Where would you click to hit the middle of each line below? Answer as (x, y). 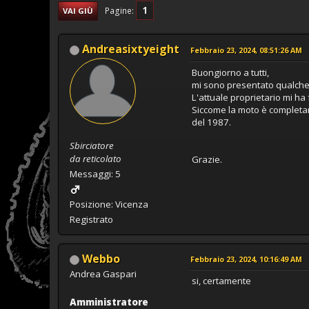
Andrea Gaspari (103, 273)
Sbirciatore (92, 145)
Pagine (118, 10)
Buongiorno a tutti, (230, 72)
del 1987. (211, 122)
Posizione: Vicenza (109, 204)
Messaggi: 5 (95, 173)
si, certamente (221, 280)
